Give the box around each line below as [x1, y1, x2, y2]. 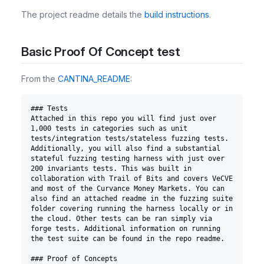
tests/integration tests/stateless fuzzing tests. [31, 134, 229, 143]
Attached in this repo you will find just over [31, 114, 216, 123]
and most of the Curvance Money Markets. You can [31, 184, 225, 193]
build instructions [144, 9, 209, 19]
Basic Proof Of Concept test [21, 44, 180, 59]
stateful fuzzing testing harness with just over [31, 154, 225, 163]
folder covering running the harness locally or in [31, 204, 233, 213]
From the [21, 73, 58, 84]
